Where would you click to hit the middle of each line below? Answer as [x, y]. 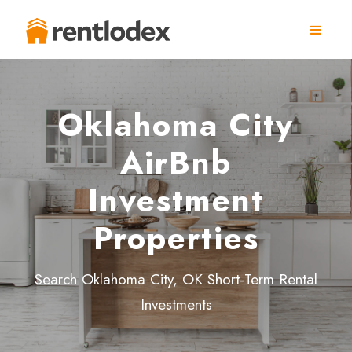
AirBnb [176, 163]
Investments [176, 304]
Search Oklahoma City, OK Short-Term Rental [176, 279]
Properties [176, 238]
